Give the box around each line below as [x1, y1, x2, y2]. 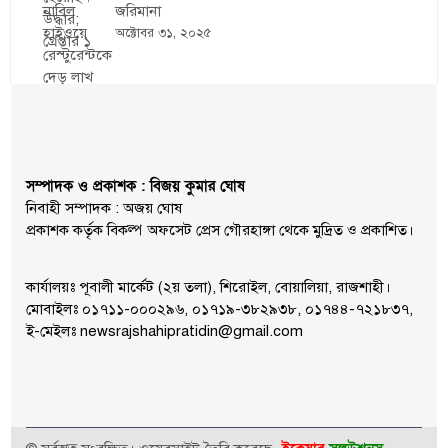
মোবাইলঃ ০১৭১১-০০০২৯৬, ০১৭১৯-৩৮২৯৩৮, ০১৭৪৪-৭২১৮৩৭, [26, 300, 414, 319]
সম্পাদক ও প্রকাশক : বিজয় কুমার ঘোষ [26, 176, 246, 197]
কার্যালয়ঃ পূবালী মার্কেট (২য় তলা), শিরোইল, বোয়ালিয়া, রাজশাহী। [26, 278, 392, 297]
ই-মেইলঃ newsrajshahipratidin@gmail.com [26, 322, 304, 341]
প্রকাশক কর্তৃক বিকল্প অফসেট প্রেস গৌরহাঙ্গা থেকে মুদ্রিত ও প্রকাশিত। [26, 221, 415, 240]
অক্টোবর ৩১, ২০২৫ [115, 25, 212, 42]
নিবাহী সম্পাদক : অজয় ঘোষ [26, 199, 183, 218]
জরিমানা [115, 2, 162, 21]
